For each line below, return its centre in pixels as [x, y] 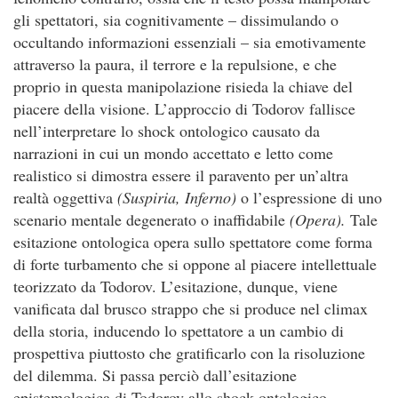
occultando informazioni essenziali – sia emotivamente [190, 42]
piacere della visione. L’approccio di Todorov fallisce [184, 108]
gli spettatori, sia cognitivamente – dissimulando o [176, 20]
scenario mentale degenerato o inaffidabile [151, 219]
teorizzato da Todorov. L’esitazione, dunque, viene [175, 286]
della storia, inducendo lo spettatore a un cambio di [179, 330]
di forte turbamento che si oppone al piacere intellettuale [195, 264]
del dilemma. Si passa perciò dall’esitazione [155, 375]
